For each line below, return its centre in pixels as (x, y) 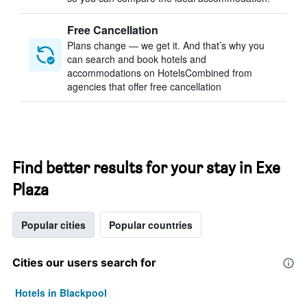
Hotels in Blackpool (61, 293)
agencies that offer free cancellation (144, 86)
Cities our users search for (84, 262)
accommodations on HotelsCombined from (160, 73)
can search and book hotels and (137, 59)
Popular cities (53, 225)
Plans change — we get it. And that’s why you (166, 45)
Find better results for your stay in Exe (146, 168)
